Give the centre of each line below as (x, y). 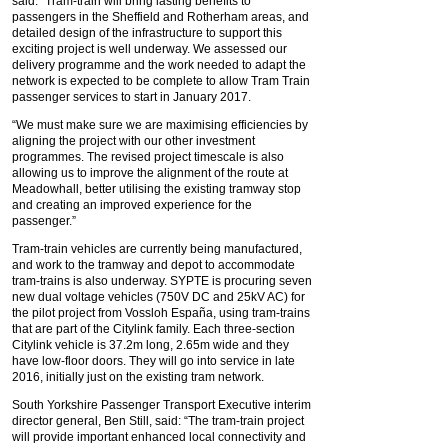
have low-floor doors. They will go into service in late (153, 360)
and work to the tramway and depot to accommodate (153, 264)
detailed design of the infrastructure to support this (147, 32)
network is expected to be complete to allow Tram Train (161, 80)
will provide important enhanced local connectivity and (159, 436)
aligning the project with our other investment (133, 140)
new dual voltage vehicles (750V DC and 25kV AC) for (158, 296)
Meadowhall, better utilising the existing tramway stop (156, 188)
